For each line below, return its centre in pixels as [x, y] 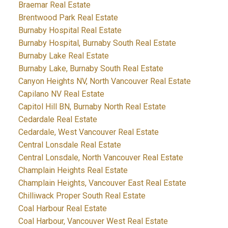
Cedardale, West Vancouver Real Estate [88, 132]
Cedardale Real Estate [58, 119]
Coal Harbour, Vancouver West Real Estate [93, 221]
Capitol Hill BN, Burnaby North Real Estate [92, 106]
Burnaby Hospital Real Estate [70, 30]
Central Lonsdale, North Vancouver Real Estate [101, 157]
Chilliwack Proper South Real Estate [82, 195]
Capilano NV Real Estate [61, 94]
